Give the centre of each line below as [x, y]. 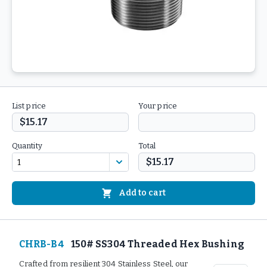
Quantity [27, 146]
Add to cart [142, 193]
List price [29, 106]
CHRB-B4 [42, 244]
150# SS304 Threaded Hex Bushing [157, 244]
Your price [158, 106]
